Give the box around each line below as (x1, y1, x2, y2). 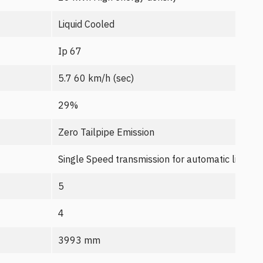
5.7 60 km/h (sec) (58, 72, 134, 84)
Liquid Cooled (58, 18, 114, 30)
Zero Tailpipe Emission (58, 126, 154, 138)
